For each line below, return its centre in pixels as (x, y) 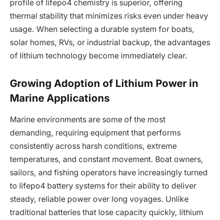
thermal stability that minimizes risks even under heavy (109, 16)
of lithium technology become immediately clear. (99, 56)
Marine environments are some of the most (88, 120)
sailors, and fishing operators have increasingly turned (109, 173)
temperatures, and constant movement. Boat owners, (107, 160)
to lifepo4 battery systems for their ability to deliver (103, 186)
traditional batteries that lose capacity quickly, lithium (107, 213)
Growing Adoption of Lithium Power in (104, 83)
